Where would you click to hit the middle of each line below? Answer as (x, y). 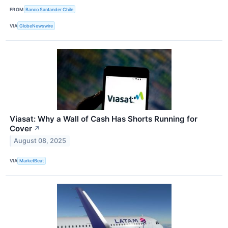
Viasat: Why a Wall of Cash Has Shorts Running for (104, 119)
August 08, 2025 (40, 141)
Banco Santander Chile (50, 9)
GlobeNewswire (36, 26)
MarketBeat (32, 161)
